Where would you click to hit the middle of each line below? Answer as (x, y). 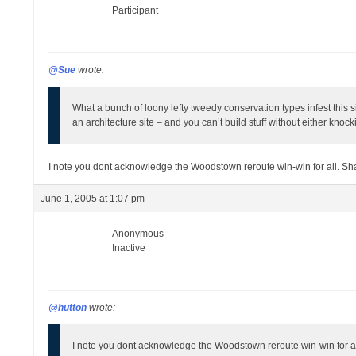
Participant (135, 10)
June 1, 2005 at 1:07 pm (93, 199)
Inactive (129, 248)
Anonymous (138, 234)
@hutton (68, 308)
